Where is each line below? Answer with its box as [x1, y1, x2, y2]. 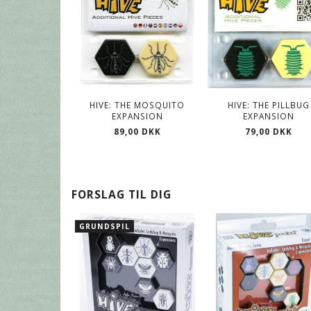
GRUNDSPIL [79, 221, 130, 232]
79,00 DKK [245, 126, 293, 137]
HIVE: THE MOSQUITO [90, 99, 185, 111]
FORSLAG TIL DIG [72, 187, 171, 203]
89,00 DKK [113, 126, 161, 137]
